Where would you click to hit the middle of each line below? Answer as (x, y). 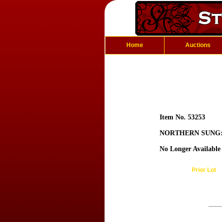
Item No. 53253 (182, 117)
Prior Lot (204, 170)
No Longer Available (190, 149)
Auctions (198, 45)
